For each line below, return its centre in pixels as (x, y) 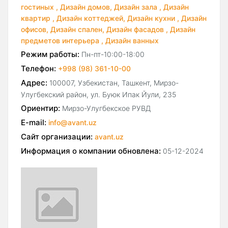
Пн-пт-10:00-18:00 (113, 54)
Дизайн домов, (86, 7)
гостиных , (39, 7)
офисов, (35, 30)
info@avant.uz (73, 123)
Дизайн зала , (138, 7)
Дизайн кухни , (153, 18)
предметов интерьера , (62, 41)
